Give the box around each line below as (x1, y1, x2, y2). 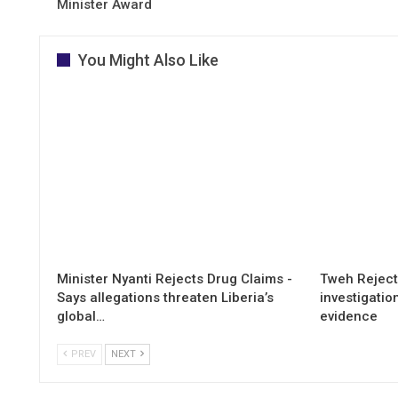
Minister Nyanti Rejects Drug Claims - (57, 271, 292, 288)
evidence (320, 308, 378, 325)
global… (57, 308, 105, 325)
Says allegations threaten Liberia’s (57, 290, 274, 306)
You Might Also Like (78, 50, 219, 69)
